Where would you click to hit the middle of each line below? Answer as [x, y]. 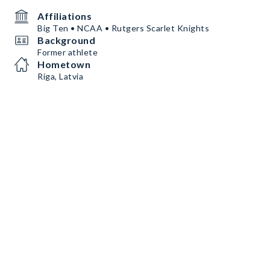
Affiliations [64, 16]
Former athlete [67, 52]
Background [66, 40]
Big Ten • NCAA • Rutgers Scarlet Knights [123, 28]
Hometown [64, 64]
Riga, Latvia [60, 76]
